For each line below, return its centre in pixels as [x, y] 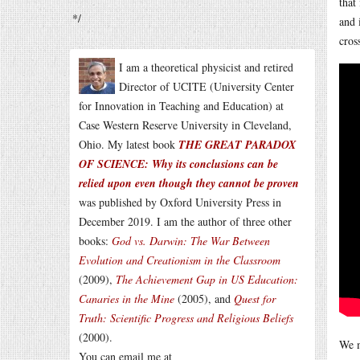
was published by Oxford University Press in [180, 202]
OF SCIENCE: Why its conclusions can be [178, 164]
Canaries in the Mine [127, 299]
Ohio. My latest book [129, 144]
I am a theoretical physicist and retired [206, 67]
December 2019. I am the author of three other [185, 221]
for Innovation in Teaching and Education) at [181, 106]
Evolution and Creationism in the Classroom [180, 260]
